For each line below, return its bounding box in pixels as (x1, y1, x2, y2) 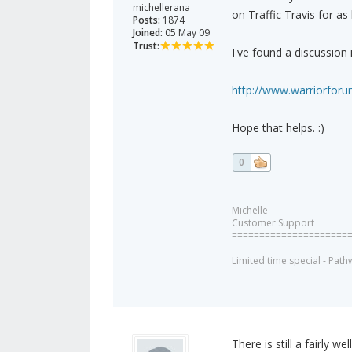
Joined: (133, 26, 163, 40)
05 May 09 (163, 26, 210, 40)
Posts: (133, 13, 160, 27)
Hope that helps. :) (231, 120, 324, 136)
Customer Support (231, 216, 314, 230)
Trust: (133, 39, 159, 53)
